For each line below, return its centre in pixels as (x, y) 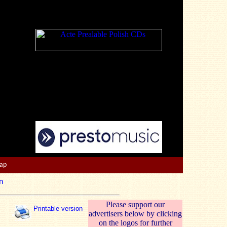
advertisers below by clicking (135, 214)
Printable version (58, 209)
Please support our (135, 204)
